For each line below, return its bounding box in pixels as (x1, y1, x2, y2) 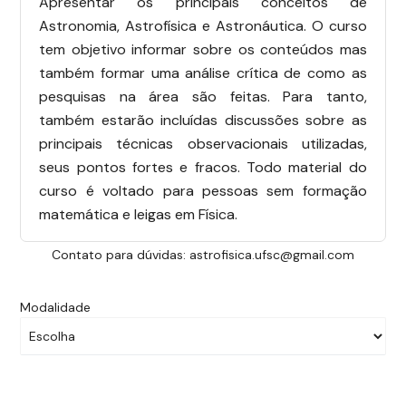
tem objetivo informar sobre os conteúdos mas (39, 39, 367, 59)
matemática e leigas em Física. (39, 204, 238, 224)
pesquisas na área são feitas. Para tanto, (39, 86, 367, 106)
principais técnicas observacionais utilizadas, (39, 133, 367, 153)
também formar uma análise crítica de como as (39, 63, 367, 82)
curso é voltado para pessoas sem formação (39, 180, 367, 200)
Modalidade (20, 299, 92, 316)
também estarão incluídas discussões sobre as (39, 110, 367, 130)
